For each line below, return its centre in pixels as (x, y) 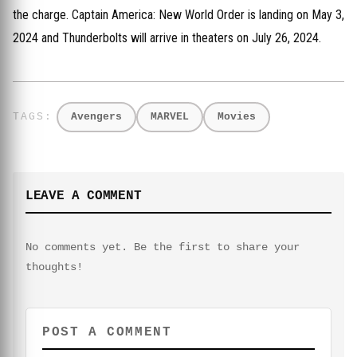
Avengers (96, 117)
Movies (237, 117)
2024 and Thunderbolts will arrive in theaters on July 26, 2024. (167, 38)
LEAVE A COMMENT (84, 196)
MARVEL (170, 117)
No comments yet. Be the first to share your (163, 247)
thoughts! (54, 267)
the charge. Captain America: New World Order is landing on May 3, (178, 15)
